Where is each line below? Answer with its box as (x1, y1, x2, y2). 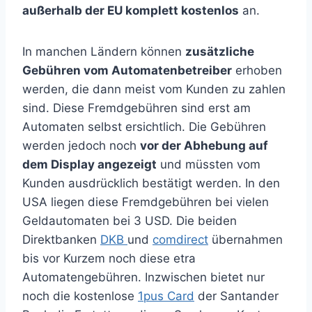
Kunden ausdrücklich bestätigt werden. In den (22, 176, 280, 190)
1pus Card (138, 289, 194, 303)
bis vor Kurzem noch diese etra (22, 251, 196, 265)
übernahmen (208, 233, 283, 247)
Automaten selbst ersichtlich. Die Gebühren (22, 120, 266, 134)
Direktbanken (22, 233, 100, 247)
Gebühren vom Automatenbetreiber (22, 63, 232, 77)
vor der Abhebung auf (140, 139, 268, 153)
